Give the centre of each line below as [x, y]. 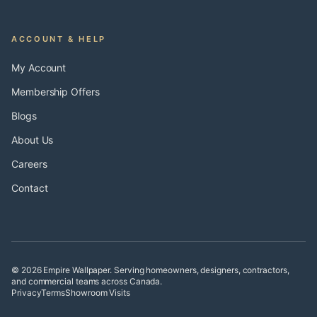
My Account [39, 68]
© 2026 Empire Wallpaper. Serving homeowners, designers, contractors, [150, 270]
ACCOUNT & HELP [59, 39]
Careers [29, 164]
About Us [33, 140]
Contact [30, 188]
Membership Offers [56, 92]
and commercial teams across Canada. [87, 281]
